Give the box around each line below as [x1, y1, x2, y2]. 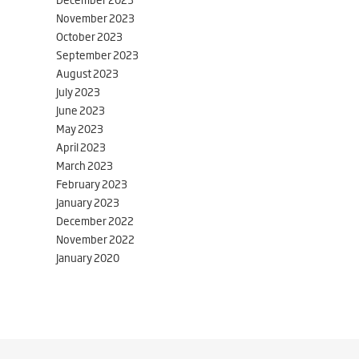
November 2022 [56, 231, 135, 247]
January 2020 [56, 249, 119, 265]
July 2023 [56, 83, 100, 99]
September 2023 [56, 46, 139, 63]
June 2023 [56, 102, 105, 118]
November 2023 [56, 10, 135, 26]
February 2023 [56, 175, 127, 192]
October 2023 [56, 28, 123, 44]
